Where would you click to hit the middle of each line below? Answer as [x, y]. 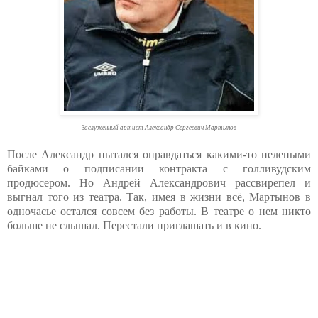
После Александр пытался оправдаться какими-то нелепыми [159, 155]
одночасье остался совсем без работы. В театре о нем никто [159, 212]
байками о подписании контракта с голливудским [159, 169]
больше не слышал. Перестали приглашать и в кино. [134, 226]
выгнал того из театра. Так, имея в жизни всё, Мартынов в [159, 197]
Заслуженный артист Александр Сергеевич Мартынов [159, 128]
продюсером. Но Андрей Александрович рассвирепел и [159, 183]
